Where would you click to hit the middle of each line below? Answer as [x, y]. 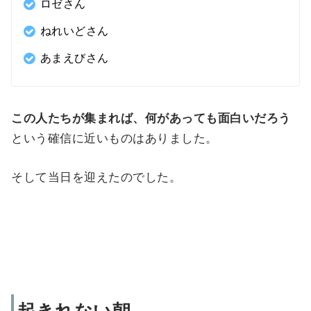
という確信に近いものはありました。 [115, 138]
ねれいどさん [74, 31]
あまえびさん [74, 58]
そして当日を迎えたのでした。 [96, 177]
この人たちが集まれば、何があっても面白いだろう [151, 118]
